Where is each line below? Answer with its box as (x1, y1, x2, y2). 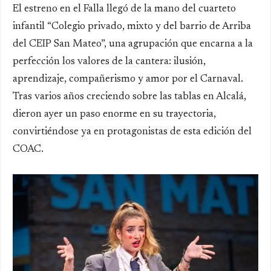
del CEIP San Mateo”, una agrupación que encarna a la (13, 39, 253, 50)
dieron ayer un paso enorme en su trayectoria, (13, 109, 216, 120)
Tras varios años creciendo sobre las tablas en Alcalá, (13, 92, 246, 103)
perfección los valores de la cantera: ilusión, (13, 57, 206, 68)
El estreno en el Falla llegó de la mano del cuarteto (13, 4, 236, 15)
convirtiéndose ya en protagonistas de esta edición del (13, 127, 252, 138)
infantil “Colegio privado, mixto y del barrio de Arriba (13, 22, 251, 33)
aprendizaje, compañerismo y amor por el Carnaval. (13, 74, 243, 85)
